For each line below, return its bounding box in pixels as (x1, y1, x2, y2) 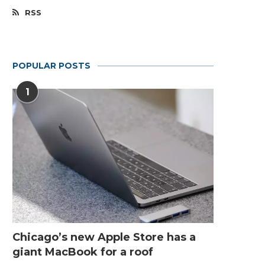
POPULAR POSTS (12, 60, 91, 71)
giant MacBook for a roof (12, 245, 153, 258)
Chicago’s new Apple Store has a (12, 230, 196, 244)
